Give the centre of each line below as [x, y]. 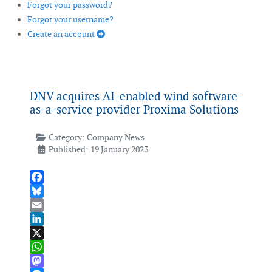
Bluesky [44, 205]
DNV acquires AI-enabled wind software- [136, 97]
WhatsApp [49, 261]
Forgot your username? [70, 20]
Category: [66, 138]
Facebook [48, 191]
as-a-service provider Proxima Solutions [134, 110]
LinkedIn [46, 233]
